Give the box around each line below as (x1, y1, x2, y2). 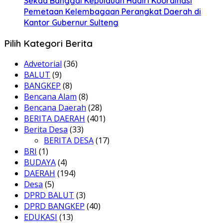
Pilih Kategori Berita (4, 37, 93, 49)
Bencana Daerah (24, 102, 86, 113)
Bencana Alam (24, 91, 77, 103)
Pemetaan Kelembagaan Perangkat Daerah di (24, 6, 201, 16)
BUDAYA (24, 157, 56, 168)
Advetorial (24, 58, 62, 70)
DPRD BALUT (24, 190, 74, 201)
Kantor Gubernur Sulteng (24, 17, 118, 27)
